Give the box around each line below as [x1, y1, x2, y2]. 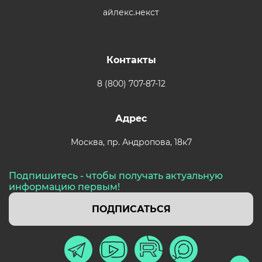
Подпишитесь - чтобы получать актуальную [9, 170, 223, 181]
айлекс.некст [103, 6, 159, 18]
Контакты [106, 54, 156, 65]
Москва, [70, 136, 105, 147]
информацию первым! [9, 181, 120, 192]
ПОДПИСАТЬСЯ [91, 203, 171, 215]
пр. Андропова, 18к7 [104, 136, 192, 147]
